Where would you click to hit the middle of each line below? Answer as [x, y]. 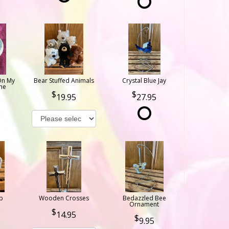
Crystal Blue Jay [144, 80]
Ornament [144, 204]
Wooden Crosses [64, 198]
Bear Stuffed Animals [64, 80]
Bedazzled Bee [144, 198]
